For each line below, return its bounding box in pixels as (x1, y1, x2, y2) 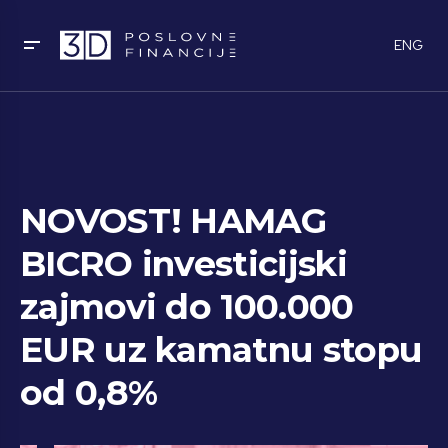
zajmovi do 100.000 (20, 286, 354, 328)
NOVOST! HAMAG (20, 200, 327, 242)
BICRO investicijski (20, 243, 347, 285)
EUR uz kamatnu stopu (20, 329, 423, 371)
